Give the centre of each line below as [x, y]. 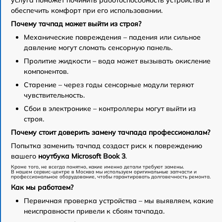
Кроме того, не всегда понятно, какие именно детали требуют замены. [97, 166]
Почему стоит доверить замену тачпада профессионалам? [111, 132]
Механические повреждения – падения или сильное [112, 37]
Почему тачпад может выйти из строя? [76, 24]
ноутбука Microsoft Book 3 [82, 156]
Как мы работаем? [42, 187]
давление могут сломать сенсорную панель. [98, 47]
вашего [25, 156]
